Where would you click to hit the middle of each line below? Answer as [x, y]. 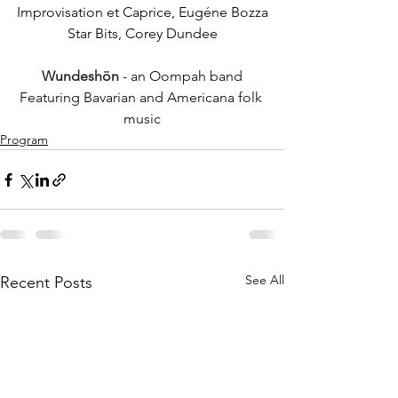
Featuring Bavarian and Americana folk [142, 97]
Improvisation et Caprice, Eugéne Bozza [142, 12]
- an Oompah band [181, 76]
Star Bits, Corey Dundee [142, 33]
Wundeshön [80, 76]
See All [265, 280]
